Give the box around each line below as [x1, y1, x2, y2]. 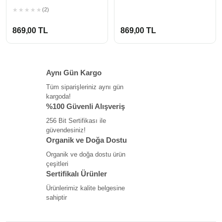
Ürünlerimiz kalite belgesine [46, 184, 125, 192]
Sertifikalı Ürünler [46, 169, 107, 178]
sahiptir [46, 193, 67, 201]
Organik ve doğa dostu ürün [46, 150, 125, 158]
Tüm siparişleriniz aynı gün [46, 83, 123, 91]
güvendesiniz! [46, 126, 86, 134]
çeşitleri [46, 160, 68, 167]
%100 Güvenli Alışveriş [46, 102, 125, 111]
